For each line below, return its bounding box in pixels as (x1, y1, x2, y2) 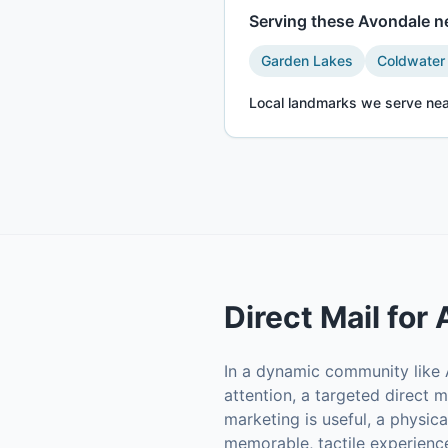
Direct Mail (224, 299, 380, 335)
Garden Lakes (261, 52, 353, 69)
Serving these (249, 11, 358, 31)
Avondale (358, 11, 430, 31)
